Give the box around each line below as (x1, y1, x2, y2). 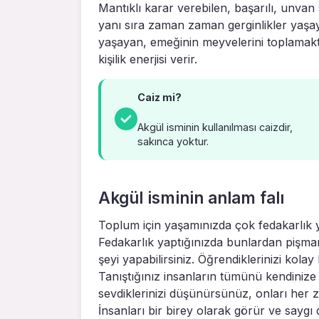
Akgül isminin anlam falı (98, 188, 284, 208)
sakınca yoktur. (137, 135, 209, 148)
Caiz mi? (137, 91, 182, 104)
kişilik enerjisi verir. (98, 52, 197, 67)
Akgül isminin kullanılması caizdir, (137, 121, 293, 134)
